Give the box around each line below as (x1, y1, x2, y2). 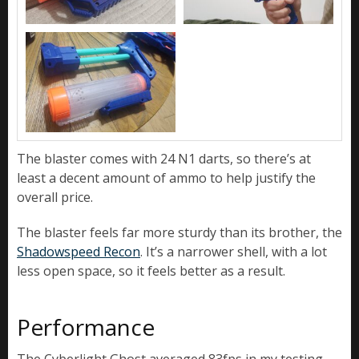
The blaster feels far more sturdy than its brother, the (17, 223, 342, 241)
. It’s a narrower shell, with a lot (140, 242, 327, 260)
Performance (17, 311, 155, 342)
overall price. (17, 188, 93, 206)
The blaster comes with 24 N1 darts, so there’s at (17, 149, 311, 167)
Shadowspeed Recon (17, 242, 140, 260)
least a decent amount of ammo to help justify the (17, 168, 316, 187)
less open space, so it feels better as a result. (17, 261, 285, 280)
